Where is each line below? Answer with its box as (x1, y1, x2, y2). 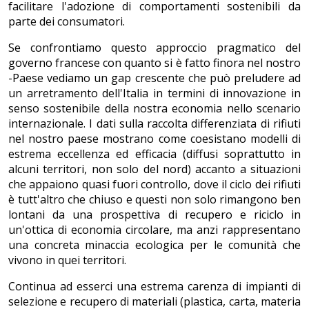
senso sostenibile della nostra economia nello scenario (8, 101, 301, 117)
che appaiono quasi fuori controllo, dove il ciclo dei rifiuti (8, 177, 301, 192)
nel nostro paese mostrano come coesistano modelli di (8, 131, 301, 147)
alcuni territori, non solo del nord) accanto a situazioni (8, 161, 301, 177)
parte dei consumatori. (8, 14, 125, 30)
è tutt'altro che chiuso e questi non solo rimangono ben (8, 192, 301, 208)
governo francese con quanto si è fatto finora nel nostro (8, 55, 301, 71)
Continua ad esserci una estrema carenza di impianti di (8, 279, 301, 295)
